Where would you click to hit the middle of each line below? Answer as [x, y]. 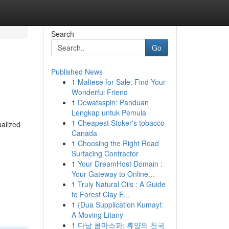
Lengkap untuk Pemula [109, 112]
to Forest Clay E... [100, 194]
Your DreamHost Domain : [120, 164]
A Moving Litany [97, 215]
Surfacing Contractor [105, 153]
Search [62, 34]
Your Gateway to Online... [113, 174]
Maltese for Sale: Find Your [121, 82]
